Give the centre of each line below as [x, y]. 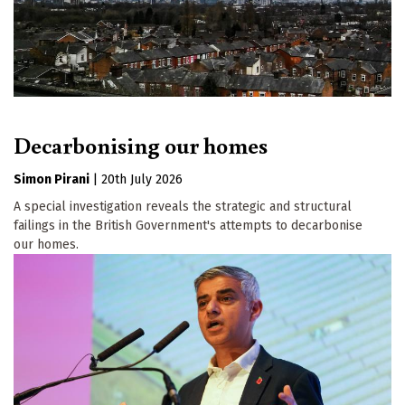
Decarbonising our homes [141, 145]
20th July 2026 [142, 180]
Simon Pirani [52, 180]
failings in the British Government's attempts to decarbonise [188, 226]
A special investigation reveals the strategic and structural [183, 207]
